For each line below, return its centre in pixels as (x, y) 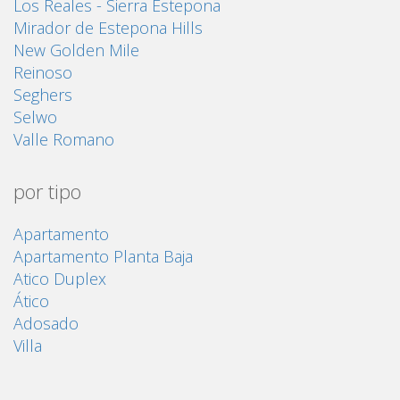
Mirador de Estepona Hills (108, 28)
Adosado (46, 324)
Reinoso (43, 73)
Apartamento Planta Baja (103, 257)
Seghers (43, 95)
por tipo (47, 192)
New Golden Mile (76, 50)
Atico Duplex (60, 279)
